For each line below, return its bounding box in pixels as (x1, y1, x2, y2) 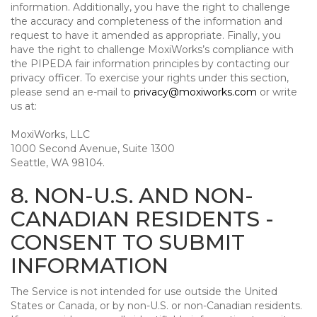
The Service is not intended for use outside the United (11, 285, 277, 298)
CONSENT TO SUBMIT (11, 229, 245, 255)
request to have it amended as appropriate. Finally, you (11, 29, 281, 42)
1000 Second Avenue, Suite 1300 (11, 142, 175, 155)
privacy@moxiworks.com (134, 86, 257, 98)
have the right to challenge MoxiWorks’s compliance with (11, 43, 294, 56)
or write (257, 86, 297, 98)
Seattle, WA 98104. (11, 156, 105, 169)
